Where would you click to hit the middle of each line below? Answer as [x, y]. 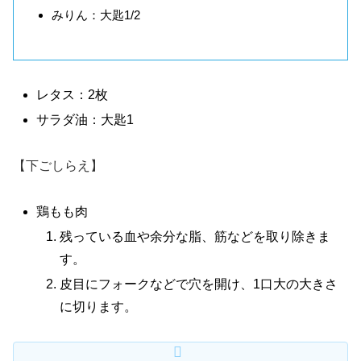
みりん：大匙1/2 [96, 15]
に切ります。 [99, 307]
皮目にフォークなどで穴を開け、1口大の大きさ [199, 284]
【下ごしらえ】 [58, 165]
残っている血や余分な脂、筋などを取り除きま [195, 236]
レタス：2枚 [73, 94]
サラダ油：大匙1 [85, 120]
